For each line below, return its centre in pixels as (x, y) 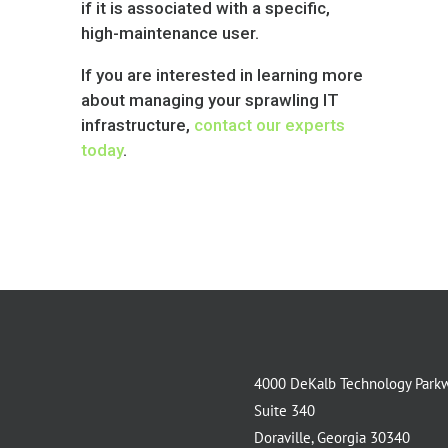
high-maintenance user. (169, 33)
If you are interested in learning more (221, 75)
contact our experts (269, 125)
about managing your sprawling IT (209, 100)
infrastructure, (137, 125)
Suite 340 (284, 410)
